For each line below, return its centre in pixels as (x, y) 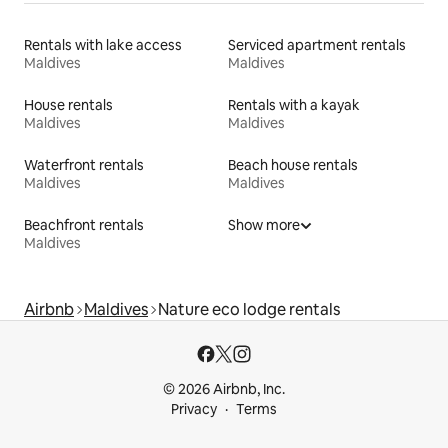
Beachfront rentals (84, 225)
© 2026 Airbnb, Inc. (224, 389)
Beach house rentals (293, 165)
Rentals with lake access (103, 45)
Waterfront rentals (84, 165)
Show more (264, 225)
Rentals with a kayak (294, 105)
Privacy (194, 409)
